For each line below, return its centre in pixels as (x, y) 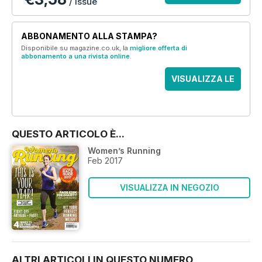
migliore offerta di (158, 48)
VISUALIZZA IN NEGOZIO (169, 187)
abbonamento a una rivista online (75, 56)
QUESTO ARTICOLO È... (68, 134)
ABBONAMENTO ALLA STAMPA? (89, 36)
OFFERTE (203, 102)
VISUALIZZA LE (203, 79)
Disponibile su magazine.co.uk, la (75, 48)
